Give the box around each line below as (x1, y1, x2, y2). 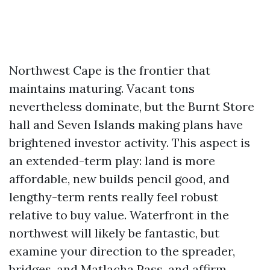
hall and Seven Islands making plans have (9, 117, 243, 132)
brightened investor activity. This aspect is (9, 135, 250, 150)
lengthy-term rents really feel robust (9, 189, 218, 204)
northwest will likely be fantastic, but (9, 225, 219, 240)
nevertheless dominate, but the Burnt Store (9, 99, 254, 114)
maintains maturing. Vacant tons (9, 81, 195, 96)
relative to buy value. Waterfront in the (9, 207, 229, 222)
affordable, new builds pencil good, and (9, 171, 230, 186)
